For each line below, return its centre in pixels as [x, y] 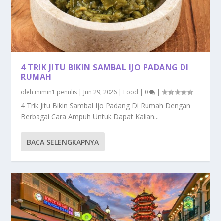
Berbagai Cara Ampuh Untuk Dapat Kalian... [90, 117]
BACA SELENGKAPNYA [63, 142]
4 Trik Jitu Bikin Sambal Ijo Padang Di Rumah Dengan [106, 106]
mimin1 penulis [56, 92]
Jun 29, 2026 [100, 92]
